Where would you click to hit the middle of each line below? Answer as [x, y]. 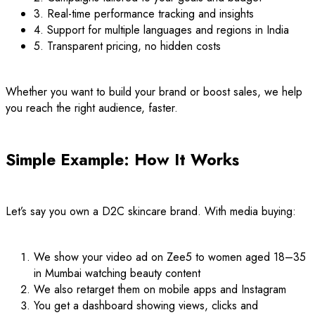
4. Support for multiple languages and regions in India [161, 30]
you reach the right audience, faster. [92, 108]
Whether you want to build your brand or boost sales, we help [154, 91]
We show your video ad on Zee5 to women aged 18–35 [170, 257]
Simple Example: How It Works [122, 159]
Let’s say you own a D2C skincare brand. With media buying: [151, 212]
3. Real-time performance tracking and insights [144, 13]
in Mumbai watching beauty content [117, 274]
